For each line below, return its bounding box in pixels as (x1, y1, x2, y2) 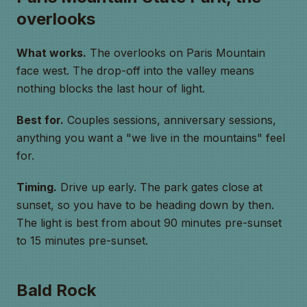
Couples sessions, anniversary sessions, (64, 113, 276, 127)
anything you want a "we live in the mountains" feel (16, 131, 285, 145)
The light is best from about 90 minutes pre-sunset (16, 216, 282, 230)
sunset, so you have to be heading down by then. (16, 198, 274, 212)
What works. (16, 46, 86, 60)
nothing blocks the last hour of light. (16, 82, 205, 95)
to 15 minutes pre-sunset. (16, 234, 148, 247)
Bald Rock (16, 280, 96, 300)
